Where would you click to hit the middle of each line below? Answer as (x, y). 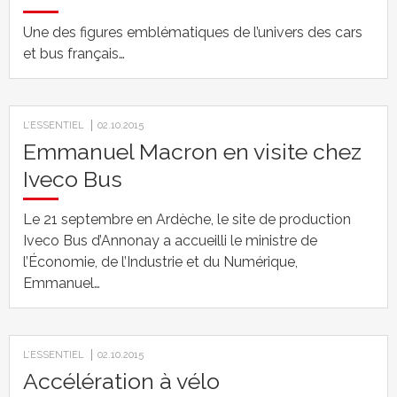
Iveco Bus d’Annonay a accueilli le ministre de (170, 241)
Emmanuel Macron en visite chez (192, 152)
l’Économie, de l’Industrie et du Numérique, (160, 262)
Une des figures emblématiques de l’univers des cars (193, 32)
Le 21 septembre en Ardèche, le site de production (187, 219)
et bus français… (74, 54)
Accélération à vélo (121, 381)
